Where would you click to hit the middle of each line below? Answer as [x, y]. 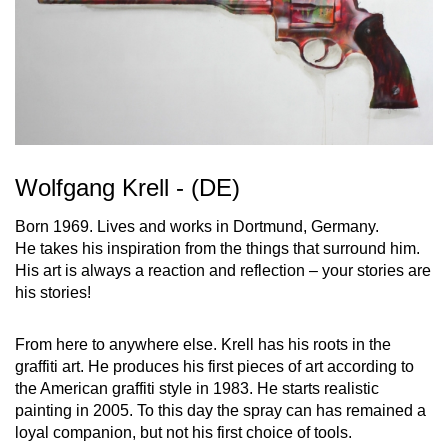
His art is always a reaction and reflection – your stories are [223, 271]
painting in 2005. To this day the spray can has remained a [220, 411]
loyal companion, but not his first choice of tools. [183, 433]
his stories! [53, 293]
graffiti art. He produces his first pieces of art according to [214, 367]
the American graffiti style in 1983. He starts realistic [197, 389]
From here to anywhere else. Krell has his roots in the [203, 345]
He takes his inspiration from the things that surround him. [217, 249]
